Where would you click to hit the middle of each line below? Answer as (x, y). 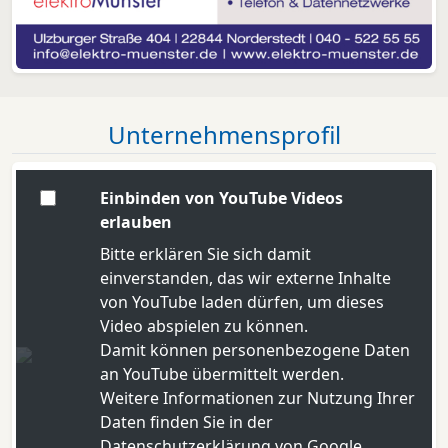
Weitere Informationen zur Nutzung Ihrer (257, 398)
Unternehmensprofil (224, 135)
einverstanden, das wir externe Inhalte (245, 278)
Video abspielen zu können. (203, 326)
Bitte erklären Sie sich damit (205, 254)
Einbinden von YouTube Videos (221, 198)
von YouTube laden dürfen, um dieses (241, 302)
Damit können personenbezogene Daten (254, 350)
